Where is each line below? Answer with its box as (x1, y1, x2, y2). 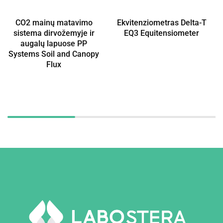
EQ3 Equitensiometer (124, 28, 200, 38)
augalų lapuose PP (20, 39, 88, 48)
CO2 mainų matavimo (15, 18, 93, 27)
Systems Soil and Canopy (8, 49, 100, 59)
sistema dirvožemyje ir (13, 28, 95, 38)
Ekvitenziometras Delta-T (116, 18, 207, 27)
